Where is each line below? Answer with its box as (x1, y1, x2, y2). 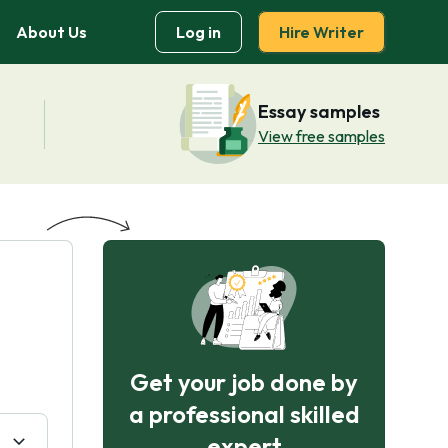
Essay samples (258, 100, 380, 123)
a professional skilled (128, 399, 360, 429)
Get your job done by (130, 367, 358, 397)
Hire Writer (279, 22, 364, 42)
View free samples (258, 126, 385, 146)
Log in (176, 22, 221, 42)
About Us (16, 22, 87, 42)
